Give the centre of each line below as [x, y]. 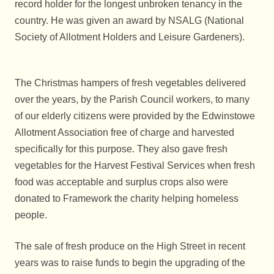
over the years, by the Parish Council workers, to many [132, 100]
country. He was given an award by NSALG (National [129, 21]
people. [31, 215]
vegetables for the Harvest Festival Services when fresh [135, 166]
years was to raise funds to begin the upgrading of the [130, 263]
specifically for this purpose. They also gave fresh [121, 149]
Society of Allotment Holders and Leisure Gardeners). [130, 37]
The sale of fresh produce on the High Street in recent [130, 246]
